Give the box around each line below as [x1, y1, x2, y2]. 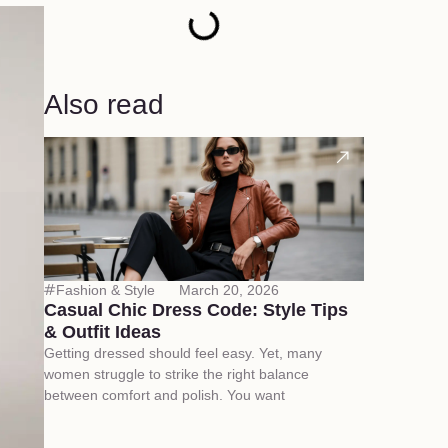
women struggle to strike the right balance [43, 365, 309, 382]
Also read [43, 88, 164, 120]
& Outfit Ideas [43, 321, 161, 342]
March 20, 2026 [178, 281, 279, 298]
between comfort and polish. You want [43, 386, 285, 403]
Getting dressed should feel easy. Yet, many [43, 344, 322, 361]
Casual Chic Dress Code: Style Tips [43, 299, 348, 320]
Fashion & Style [55, 281, 155, 298]
